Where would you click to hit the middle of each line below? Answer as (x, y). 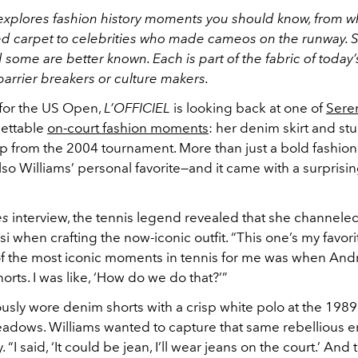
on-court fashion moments (128, 128)
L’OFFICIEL (139, 108)
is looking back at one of (250, 108)
